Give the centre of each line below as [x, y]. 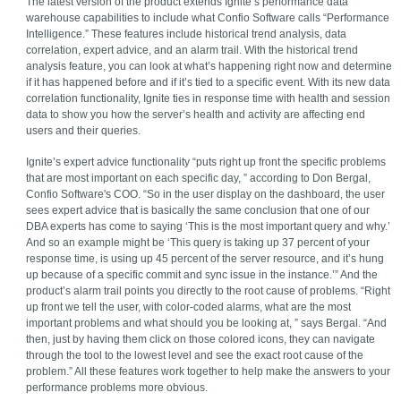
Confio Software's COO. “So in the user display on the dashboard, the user [206, 194]
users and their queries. [84, 131]
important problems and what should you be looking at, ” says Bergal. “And [207, 323]
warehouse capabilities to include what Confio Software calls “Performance [208, 18]
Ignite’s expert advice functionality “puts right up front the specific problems [206, 162]
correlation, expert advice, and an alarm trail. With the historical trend [192, 50]
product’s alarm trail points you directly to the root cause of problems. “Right [209, 291]
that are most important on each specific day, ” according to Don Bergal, [199, 178]
